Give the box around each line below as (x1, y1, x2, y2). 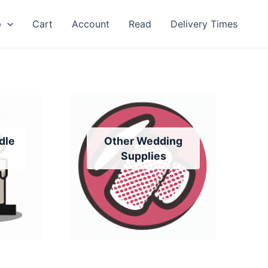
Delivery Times (170, 18, 237, 30)
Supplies (120, 149, 166, 162)
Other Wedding (104, 134, 183, 147)
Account (72, 18, 109, 30)
